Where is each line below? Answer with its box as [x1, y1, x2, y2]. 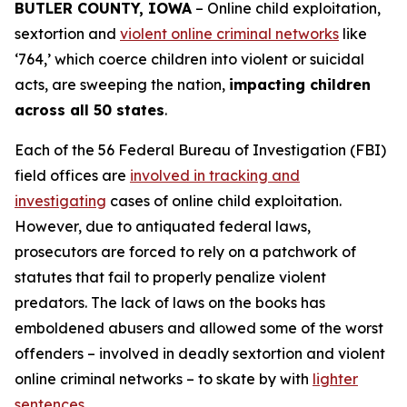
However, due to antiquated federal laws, [15, 217, 311, 235]
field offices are [15, 166, 130, 184]
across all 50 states [15, 101, 164, 119]
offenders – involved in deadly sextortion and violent [15, 344, 385, 362]
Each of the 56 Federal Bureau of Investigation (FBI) [15, 141, 386, 159]
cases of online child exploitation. [106, 192, 342, 210]
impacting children [229, 75, 371, 94]
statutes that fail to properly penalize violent [15, 268, 326, 286]
